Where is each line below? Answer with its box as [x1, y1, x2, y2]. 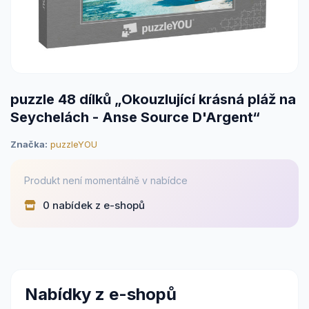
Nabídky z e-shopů [25, 283, 177, 304]
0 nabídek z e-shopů [40, 198, 145, 212]
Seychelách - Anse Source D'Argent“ [10, 108, 260, 126]
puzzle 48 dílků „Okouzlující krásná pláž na [10, 90, 296, 108]
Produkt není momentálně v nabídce [24, 174, 188, 186]
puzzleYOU [50, 138, 97, 150]
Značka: [10, 138, 48, 150]
